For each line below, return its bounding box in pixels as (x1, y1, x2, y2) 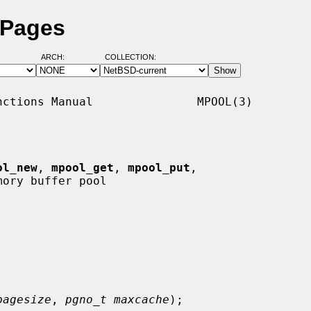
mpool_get (51, 160, 114, 174)
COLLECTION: (104, 53, 156, 62)
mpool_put (128, 160, 190, 174)
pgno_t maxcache (65, 292, 169, 306)
